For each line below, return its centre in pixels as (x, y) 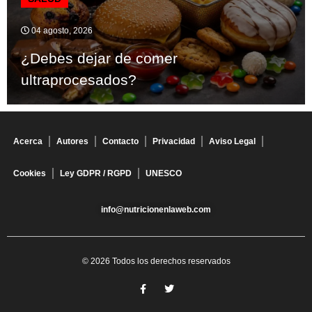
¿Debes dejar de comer (99, 58)
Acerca (28, 142)
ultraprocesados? (79, 80)
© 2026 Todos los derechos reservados (156, 262)
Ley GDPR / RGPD (96, 174)
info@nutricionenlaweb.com (156, 210)
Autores (72, 142)
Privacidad (174, 142)
